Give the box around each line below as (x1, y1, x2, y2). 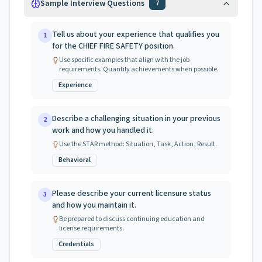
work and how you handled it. (52, 125, 154, 136)
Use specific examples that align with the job (59, 55, 189, 65)
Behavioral (58, 155, 91, 165)
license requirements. (59, 223, 124, 233)
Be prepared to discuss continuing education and (59, 214, 205, 224)
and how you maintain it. (52, 199, 136, 211)
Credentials (58, 239, 94, 249)
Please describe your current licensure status (52, 188, 211, 199)
